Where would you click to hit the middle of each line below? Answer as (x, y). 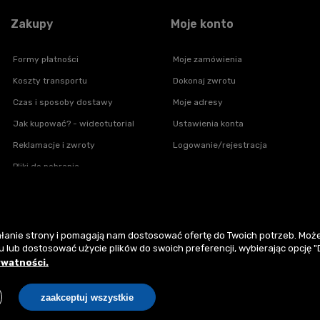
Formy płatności (45, 59)
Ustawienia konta (207, 123)
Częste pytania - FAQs (57, 187)
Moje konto (202, 24)
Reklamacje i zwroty (53, 145)
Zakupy (32, 24)
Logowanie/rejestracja (219, 145)
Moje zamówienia (206, 59)
